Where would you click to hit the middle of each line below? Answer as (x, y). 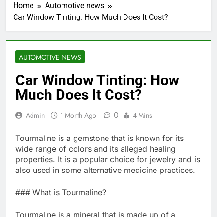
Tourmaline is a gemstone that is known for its (100, 138)
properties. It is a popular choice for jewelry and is (108, 159)
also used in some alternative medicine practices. (105, 170)
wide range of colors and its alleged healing (96, 148)
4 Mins (142, 115)
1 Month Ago (78, 115)
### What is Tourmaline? (61, 192)
